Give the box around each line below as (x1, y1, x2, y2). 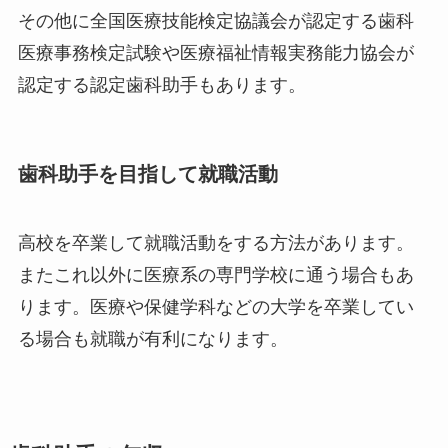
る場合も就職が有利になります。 (17, 328, 288, 349)
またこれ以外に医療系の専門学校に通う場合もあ (17, 264, 414, 285)
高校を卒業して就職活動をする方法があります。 (17, 232, 414, 253)
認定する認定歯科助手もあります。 (17, 75, 306, 96)
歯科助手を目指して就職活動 (17, 162, 278, 185)
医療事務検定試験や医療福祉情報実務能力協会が (17, 43, 414, 64)
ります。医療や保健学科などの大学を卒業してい (17, 296, 414, 317)
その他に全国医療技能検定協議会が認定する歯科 (17, 11, 414, 32)
